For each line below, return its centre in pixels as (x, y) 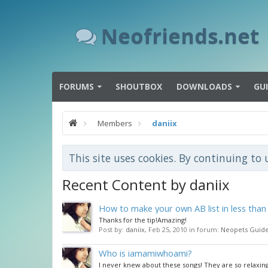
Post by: (112, 229)
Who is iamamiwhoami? (145, 253)
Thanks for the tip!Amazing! (143, 220)
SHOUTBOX (139, 86)
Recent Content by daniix (146, 185)
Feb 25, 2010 (168, 229)
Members (115, 123)
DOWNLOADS (204, 86)
